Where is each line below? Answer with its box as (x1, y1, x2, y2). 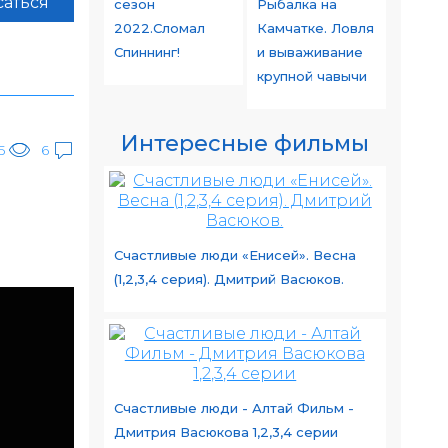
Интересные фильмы (120, 130, 369, 157)
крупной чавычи (256, 68, 367, 84)
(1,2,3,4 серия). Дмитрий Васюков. (113, 271, 344, 287)
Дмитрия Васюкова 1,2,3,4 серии (113, 424, 338, 440)
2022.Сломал (113, 20, 205, 36)
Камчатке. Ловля (256, 20, 374, 36)
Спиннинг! (113, 44, 180, 60)
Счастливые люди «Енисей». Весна (113, 247, 356, 263)
